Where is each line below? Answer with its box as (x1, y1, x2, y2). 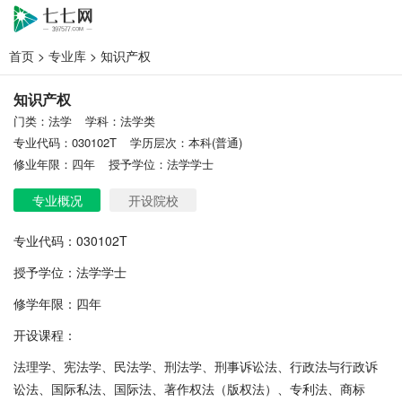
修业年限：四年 (13, 155, 95, 172)
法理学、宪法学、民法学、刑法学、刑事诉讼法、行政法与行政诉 (13, 357, 378, 375)
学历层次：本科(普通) (130, 134, 242, 151)
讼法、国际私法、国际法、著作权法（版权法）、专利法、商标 (13, 380, 365, 398)
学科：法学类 (85, 112, 155, 129)
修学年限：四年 (13, 294, 101, 312)
